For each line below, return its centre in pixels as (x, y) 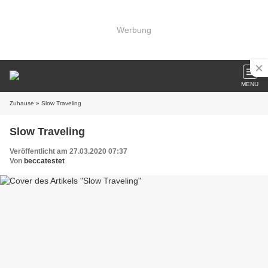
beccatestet (44, 161)
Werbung (134, 30)
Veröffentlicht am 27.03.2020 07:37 (68, 151)
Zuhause (22, 103)
